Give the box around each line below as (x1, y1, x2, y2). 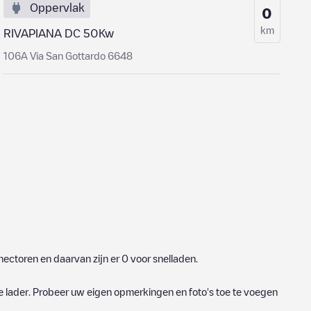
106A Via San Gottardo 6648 (3, 51, 133, 60)
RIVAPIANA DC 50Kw (3, 28, 115, 39)
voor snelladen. (128, 253, 198, 263)
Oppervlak (30, 2, 85, 13)
